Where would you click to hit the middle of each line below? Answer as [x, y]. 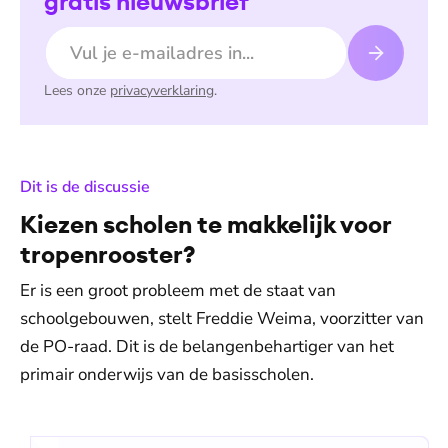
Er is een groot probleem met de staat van [178, 290]
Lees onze [75, 90]
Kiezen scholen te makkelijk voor [205, 224]
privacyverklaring [162, 90]
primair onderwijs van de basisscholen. [167, 374]
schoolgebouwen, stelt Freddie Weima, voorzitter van [222, 318]
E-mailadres [86, 36]
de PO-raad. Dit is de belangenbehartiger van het [207, 346]
